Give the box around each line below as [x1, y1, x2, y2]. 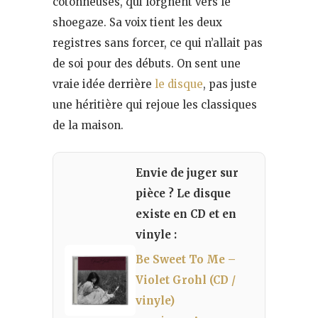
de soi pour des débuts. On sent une [53, 56, 241, 70]
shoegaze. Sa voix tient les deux [53, 15, 222, 29]
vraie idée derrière [53, 77, 155, 91]
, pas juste [203, 77, 257, 91]
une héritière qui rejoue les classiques [53, 97, 257, 111]
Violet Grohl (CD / [136, 273, 236, 287]
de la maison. [53, 118, 124, 132]
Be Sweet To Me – [136, 252, 236, 266]
